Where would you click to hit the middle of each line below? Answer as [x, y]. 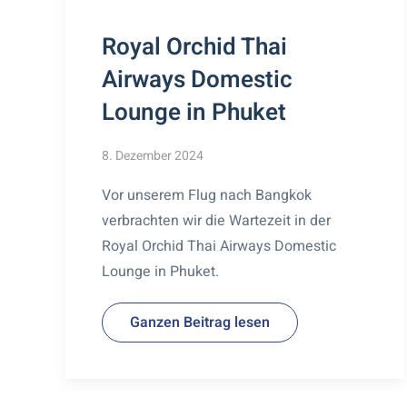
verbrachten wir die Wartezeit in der [216, 220]
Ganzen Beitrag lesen [200, 322]
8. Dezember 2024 [153, 155]
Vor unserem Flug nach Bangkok [207, 195]
